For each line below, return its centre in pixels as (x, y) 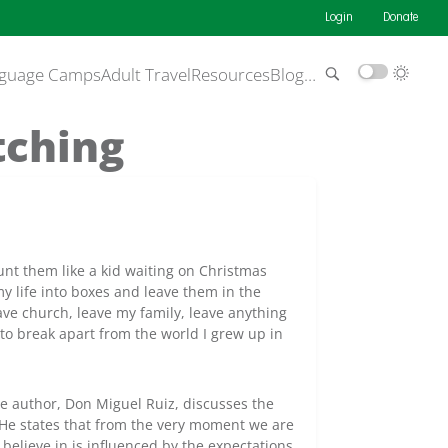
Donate (400, 18)
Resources (230, 74)
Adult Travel (146, 74)
